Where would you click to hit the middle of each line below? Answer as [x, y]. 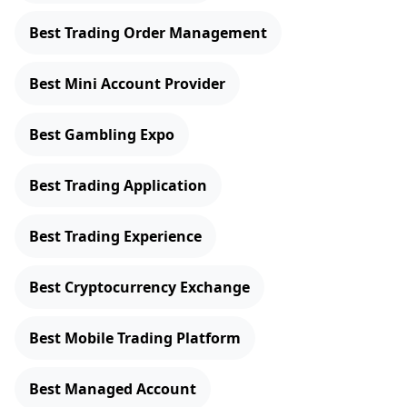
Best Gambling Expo [102, 135]
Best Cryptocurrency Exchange [139, 288]
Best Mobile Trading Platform [135, 338]
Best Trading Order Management [148, 33]
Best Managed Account [113, 389]
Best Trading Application [118, 186]
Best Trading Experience [115, 237]
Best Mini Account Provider [127, 84]
